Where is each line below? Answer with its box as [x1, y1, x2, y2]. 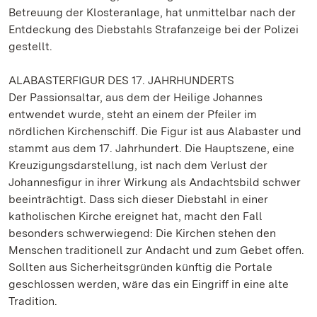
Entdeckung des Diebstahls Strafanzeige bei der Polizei [8, 23, 299, 36]
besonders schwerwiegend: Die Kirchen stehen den [8, 226, 276, 240]
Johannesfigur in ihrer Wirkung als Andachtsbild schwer [8, 175, 301, 189]
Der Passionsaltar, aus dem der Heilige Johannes [8, 91, 263, 104]
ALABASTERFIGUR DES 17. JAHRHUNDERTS [8, 74, 234, 87]
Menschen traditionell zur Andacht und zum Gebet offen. [8, 243, 304, 257]
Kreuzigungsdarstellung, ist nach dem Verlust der [8, 158, 267, 172]
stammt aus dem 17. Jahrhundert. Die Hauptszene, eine [8, 142, 294, 155]
